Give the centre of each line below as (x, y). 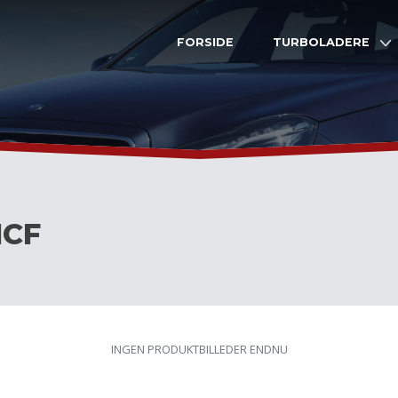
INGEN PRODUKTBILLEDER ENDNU (199, 349)
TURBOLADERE (321, 42)
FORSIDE (205, 42)
